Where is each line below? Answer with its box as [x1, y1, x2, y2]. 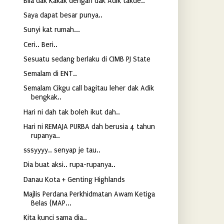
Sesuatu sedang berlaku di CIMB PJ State [23, 54, 150, 63]
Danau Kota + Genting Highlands [23, 175, 125, 184]
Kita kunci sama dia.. [23, 213, 87, 222]
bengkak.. [31, 93, 61, 102]
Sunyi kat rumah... [23, 25, 80, 34]
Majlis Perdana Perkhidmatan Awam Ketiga [23, 189, 155, 198]
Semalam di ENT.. [23, 69, 77, 78]
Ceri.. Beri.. [23, 40, 57, 49]
